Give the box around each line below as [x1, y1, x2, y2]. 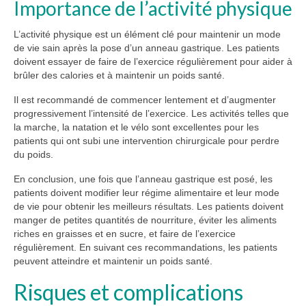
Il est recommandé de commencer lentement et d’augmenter [14, 94, 276, 106]
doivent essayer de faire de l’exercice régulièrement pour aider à [14, 56, 292, 68]
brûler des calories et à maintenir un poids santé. [14, 70, 225, 81]
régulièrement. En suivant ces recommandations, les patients [14, 242, 277, 253]
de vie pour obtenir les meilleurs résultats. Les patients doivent [14, 201, 283, 212]
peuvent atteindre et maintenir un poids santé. [14, 255, 212, 267]
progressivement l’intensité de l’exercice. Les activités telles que [14, 108, 289, 120]
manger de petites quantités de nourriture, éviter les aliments [14, 214, 277, 226]
